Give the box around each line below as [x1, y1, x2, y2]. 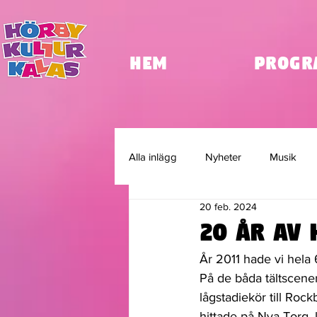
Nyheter [205, 150, 241, 163]
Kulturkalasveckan [157, 207, 240, 219]
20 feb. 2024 [200, 201, 257, 212]
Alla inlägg [129, 150, 177, 163]
